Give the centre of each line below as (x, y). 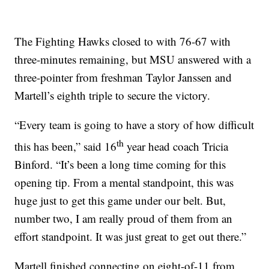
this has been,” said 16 (66, 147)
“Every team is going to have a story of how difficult (134, 124)
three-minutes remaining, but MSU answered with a (133, 59)
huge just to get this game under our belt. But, (120, 201)
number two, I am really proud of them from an (124, 219)
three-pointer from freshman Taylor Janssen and (123, 77)
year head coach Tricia (176, 147)
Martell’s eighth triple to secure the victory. (113, 95)
